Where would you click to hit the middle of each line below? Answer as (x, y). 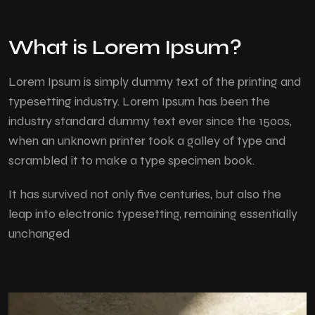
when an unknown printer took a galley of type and (147, 141)
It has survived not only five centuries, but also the (145, 194)
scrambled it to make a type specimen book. (131, 160)
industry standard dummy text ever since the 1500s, (150, 121)
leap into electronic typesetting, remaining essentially (153, 214)
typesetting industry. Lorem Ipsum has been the (139, 101)
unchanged (39, 233)
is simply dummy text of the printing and (191, 82)
